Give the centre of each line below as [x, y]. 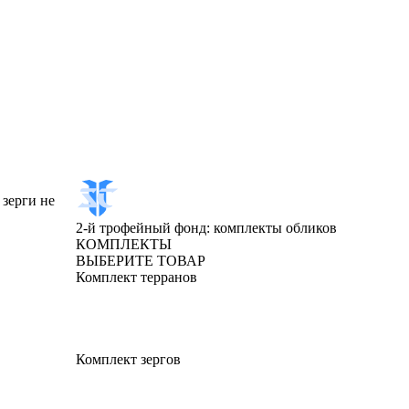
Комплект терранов [136, 277]
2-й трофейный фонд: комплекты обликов [206, 228]
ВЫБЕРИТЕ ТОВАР [141, 261]
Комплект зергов [128, 359]
